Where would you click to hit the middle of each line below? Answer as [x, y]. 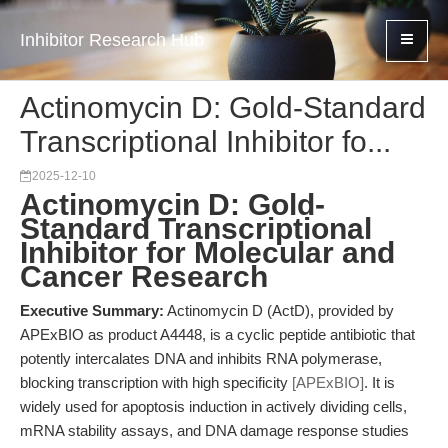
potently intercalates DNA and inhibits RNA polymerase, [201, 358]
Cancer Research [144, 276]
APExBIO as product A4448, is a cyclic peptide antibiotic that [217, 334]
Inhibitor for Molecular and [207, 252]
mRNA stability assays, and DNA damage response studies [214, 430]
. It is [379, 382]
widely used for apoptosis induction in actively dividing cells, [213, 406]
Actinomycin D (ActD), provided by [279, 310]
